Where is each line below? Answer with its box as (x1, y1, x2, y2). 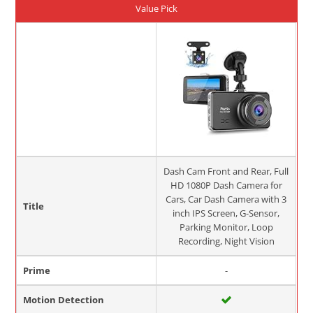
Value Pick (136, 1, 177, 15)
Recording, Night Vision (177, 234, 275, 247)
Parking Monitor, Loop (179, 220, 273, 233)
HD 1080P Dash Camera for (170, 178, 282, 191)
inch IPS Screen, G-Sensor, (173, 206, 280, 219)
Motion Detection (23, 293, 105, 306)
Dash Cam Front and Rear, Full (163, 164, 289, 177)
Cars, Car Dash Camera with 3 (166, 192, 287, 205)
